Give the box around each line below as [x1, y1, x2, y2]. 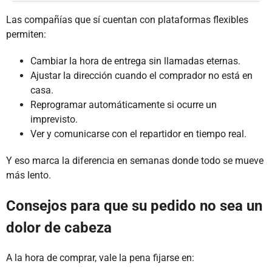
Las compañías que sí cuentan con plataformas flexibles [6, 13, 248, 25]
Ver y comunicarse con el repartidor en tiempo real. [30, 127, 246, 140]
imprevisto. [30, 113, 78, 125]
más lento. [6, 169, 51, 181]
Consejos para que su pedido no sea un [6, 197, 262, 214]
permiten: [6, 28, 46, 40]
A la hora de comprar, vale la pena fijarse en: [6, 251, 194, 263]
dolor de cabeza [6, 219, 112, 236]
